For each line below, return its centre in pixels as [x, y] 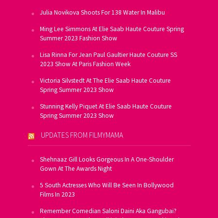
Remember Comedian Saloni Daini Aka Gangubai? [108, 211]
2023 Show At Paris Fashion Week [85, 64]
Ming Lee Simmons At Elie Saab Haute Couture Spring [112, 29]
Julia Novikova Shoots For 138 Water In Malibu [102, 13]
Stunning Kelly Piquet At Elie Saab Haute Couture [106, 107]
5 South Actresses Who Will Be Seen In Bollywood [107, 185]
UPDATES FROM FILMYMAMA [82, 135]
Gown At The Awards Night [76, 169]
